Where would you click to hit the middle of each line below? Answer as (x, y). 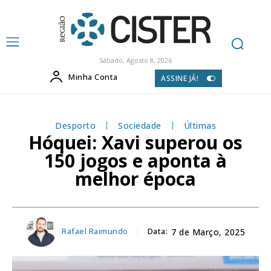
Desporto (75, 125)
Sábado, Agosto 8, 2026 (135, 60)
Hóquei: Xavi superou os (135, 142)
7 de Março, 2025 (208, 232)
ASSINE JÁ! (180, 78)
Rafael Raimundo (95, 231)
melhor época (135, 178)
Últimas (200, 125)
